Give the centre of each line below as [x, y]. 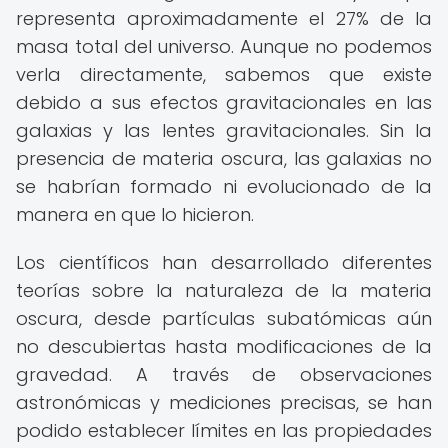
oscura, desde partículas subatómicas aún [224, 318]
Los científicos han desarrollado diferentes [224, 262]
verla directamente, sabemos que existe [224, 74]
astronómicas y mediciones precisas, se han [224, 402]
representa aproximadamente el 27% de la [224, 18]
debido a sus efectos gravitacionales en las [224, 102]
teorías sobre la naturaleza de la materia [224, 290]
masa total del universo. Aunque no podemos [224, 46]
